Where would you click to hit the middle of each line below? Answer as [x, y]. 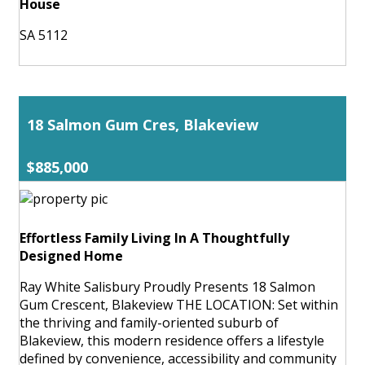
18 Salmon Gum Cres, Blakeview [143, 124]
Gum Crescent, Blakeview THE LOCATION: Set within [179, 304]
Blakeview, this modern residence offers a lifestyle [172, 340]
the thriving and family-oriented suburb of [149, 322]
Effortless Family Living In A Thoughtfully [154, 237]
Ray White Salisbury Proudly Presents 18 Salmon [167, 286]
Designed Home [71, 255]
